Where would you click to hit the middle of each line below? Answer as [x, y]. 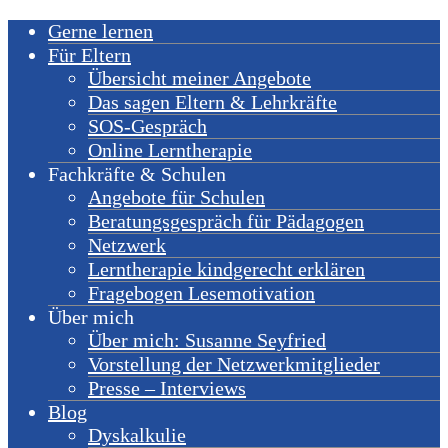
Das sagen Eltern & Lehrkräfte [212, 102]
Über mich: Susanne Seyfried [207, 340]
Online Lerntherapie [170, 150]
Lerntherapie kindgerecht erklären [226, 269]
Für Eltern [89, 55]
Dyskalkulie [137, 435]
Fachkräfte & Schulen [137, 174]
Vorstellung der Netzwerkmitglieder [234, 364]
